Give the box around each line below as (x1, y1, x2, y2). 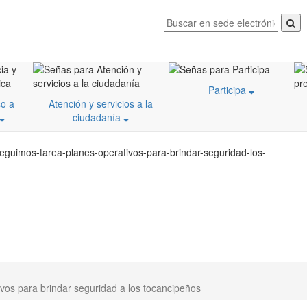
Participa (208, 83, 249, 97)
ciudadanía (73, 110, 123, 124)
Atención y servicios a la (49, 97, 153, 110)
